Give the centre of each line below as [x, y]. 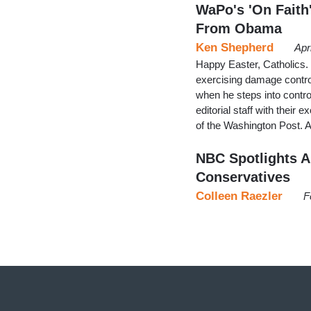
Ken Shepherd [235, 47]
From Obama [239, 28]
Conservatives [243, 177]
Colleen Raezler [239, 196]
